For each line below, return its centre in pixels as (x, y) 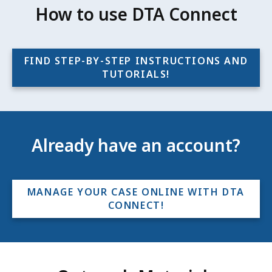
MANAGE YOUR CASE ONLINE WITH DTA (136, 192)
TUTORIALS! (136, 74)
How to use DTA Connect (136, 14)
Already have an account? (136, 145)
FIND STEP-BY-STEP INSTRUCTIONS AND (136, 61)
